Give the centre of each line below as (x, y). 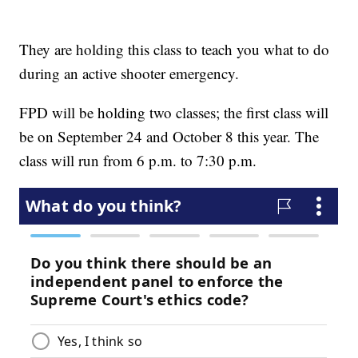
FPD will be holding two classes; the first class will (174, 113)
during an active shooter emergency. (129, 74)
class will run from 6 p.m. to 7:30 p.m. (138, 161)
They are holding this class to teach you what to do (175, 50)
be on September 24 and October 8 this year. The (169, 137)
